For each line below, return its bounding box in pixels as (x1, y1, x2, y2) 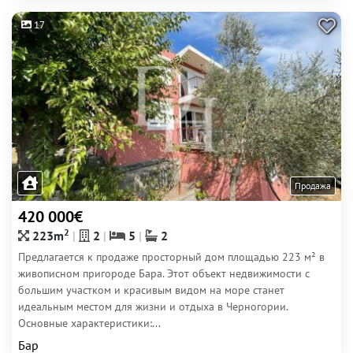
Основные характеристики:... (18, 316, 161, 330)
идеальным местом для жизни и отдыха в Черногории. (18, 299, 288, 314)
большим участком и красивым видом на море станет (18, 283, 284, 297)
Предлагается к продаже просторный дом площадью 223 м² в (18, 250, 325, 264)
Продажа (295, 180, 331, 191)
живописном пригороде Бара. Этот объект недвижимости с (18, 266, 310, 281)
